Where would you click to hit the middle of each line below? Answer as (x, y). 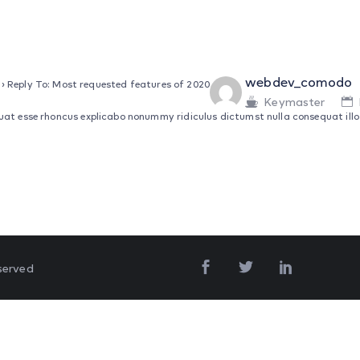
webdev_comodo (299, 82)
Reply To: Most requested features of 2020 (108, 84)
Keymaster (295, 102)
